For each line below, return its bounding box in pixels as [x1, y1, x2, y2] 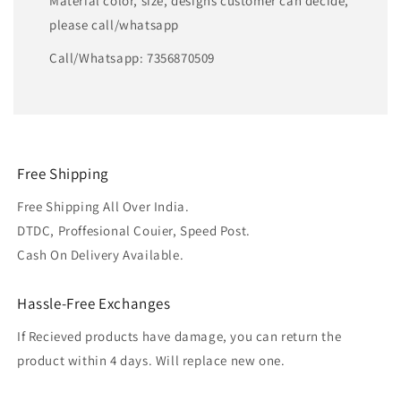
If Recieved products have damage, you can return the [17, 328, 342, 346]
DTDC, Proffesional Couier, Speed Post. [17, 222, 251, 240]
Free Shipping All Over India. [17, 198, 190, 216]
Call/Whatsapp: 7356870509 [49, 49, 215, 67]
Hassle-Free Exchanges [17, 294, 171, 314]
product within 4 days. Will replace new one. [17, 352, 286, 370]
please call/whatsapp [49, 16, 179, 34]
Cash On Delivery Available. [17, 246, 184, 264]
